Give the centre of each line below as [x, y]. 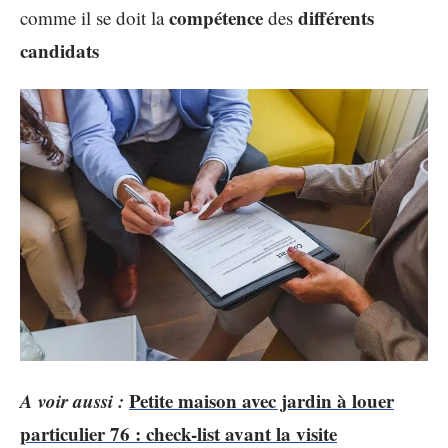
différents [336, 17]
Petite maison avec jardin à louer [261, 400]
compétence [216, 17]
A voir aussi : [72, 400]
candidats [59, 50]
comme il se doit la [94, 17]
